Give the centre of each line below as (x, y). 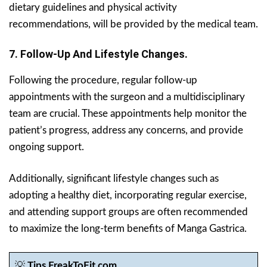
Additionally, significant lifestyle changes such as (114, 178)
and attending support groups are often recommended (128, 212)
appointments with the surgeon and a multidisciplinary (127, 97)
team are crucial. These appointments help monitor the (128, 113)
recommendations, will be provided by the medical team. (133, 24)
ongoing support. (46, 147)
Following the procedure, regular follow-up (103, 80)
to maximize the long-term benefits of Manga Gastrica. (128, 228)
